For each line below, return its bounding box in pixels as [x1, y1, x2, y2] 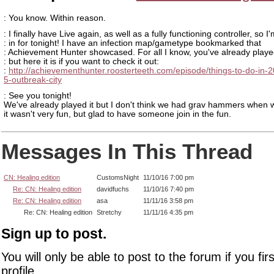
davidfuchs [97, 185, 129, 193]
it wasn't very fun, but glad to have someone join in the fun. [4, 109, 231, 119]
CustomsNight [97, 173, 139, 181]
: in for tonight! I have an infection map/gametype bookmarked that [4, 38, 261, 48]
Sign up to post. [1, 226, 106, 242]
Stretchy [97, 208, 122, 216]
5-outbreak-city [4, 75, 62, 84]
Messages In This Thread [1, 139, 253, 163]
